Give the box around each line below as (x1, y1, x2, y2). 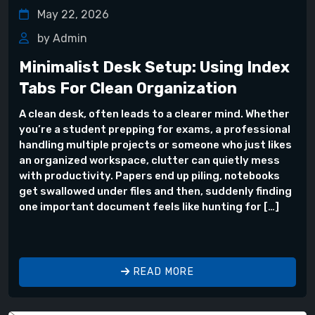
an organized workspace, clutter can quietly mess (19, 154, 280, 167)
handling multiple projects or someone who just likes (19, 139, 292, 152)
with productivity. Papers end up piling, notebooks (19, 169, 280, 183)
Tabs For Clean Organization (19, 79, 237, 98)
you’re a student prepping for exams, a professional (19, 123, 290, 136)
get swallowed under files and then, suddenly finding (19, 185, 292, 198)
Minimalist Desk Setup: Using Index (19, 58, 290, 77)
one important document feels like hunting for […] (19, 200, 279, 214)
